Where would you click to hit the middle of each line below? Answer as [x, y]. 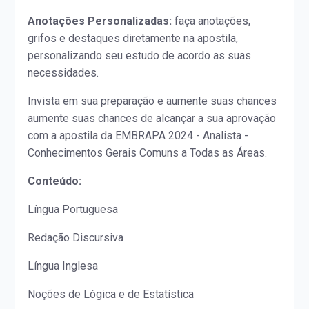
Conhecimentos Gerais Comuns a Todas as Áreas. [148, 153]
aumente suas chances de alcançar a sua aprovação [152, 119]
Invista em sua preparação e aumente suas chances [152, 101]
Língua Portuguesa [73, 210]
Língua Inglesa [63, 266]
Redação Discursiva [76, 238]
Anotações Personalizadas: [100, 21]
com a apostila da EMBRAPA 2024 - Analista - [138, 136]
